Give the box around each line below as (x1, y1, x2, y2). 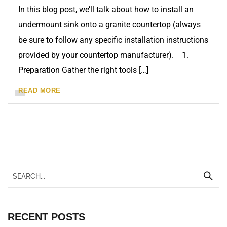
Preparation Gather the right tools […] (18, 65, 148, 75)
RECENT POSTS (8, 211, 85, 222)
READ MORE (18, 87, 61, 94)
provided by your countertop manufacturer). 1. (18, 50, 188, 60)
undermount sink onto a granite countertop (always (18, 20, 201, 29)
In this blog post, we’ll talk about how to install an (18, 5, 194, 14)
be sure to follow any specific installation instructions (18, 35, 208, 45)
